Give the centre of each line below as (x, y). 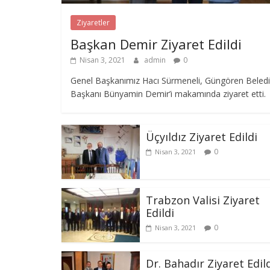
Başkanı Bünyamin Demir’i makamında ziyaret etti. (168, 93)
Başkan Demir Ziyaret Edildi (156, 44)
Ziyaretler (93, 22)
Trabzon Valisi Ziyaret (203, 200)
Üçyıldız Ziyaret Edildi (202, 137)
